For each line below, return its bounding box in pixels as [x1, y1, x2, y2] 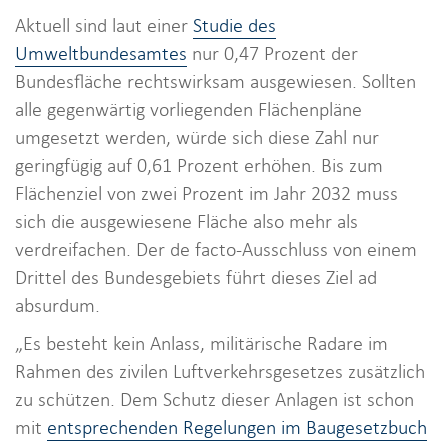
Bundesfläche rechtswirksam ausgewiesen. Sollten [15, 68, 416, 94]
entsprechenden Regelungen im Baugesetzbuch [47, 414, 427, 440]
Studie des [193, 12, 276, 38]
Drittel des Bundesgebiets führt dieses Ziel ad [15, 264, 377, 290]
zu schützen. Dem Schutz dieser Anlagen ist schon [15, 386, 414, 412]
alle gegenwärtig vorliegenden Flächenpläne [15, 96, 362, 122]
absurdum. [15, 292, 100, 318]
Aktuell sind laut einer [15, 12, 193, 38]
